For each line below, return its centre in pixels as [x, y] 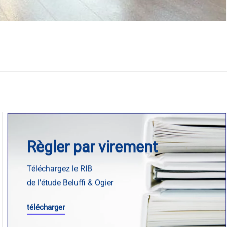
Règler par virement [92, 146]
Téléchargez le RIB [60, 168]
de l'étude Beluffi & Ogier [70, 182]
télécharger [46, 207]
